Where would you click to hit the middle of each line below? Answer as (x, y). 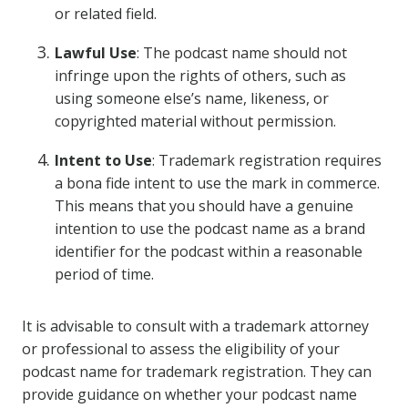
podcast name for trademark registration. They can (197, 372)
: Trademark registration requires (267, 160)
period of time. (104, 274)
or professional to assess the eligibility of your (181, 349)
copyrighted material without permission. (195, 121)
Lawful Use (96, 53)
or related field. (106, 14)
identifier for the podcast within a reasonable (209, 251)
